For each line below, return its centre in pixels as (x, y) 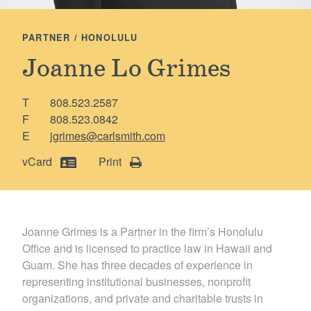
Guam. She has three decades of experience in (137, 265)
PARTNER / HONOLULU (80, 37)
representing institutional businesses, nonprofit (136, 282)
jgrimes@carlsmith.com (108, 135)
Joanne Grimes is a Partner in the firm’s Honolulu (143, 232)
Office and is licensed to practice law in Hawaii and (147, 249)
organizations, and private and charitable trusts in (143, 299)
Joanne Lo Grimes (126, 69)
